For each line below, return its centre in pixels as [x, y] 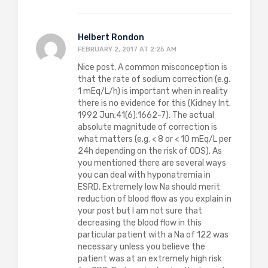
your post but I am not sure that [140, 211]
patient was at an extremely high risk [150, 258]
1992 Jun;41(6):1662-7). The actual [146, 115]
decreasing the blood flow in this [140, 223]
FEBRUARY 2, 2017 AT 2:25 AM [127, 49]
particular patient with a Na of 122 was [153, 234]
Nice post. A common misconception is [153, 67]
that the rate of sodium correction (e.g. [154, 79]
